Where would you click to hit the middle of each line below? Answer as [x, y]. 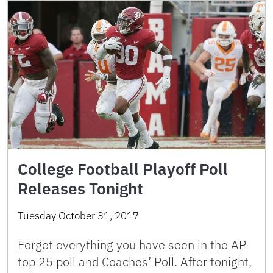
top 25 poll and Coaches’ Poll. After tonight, [135, 261]
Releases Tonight [80, 188]
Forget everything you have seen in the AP [132, 244]
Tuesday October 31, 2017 [78, 215]
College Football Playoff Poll [123, 168]
